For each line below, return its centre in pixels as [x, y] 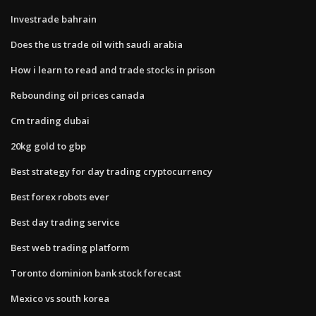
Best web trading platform [70, 247]
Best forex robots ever [60, 196]
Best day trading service [65, 222]
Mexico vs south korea [60, 298]
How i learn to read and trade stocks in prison [113, 69]
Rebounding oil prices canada [78, 95]
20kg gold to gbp [48, 146]
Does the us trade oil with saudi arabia [97, 44]
